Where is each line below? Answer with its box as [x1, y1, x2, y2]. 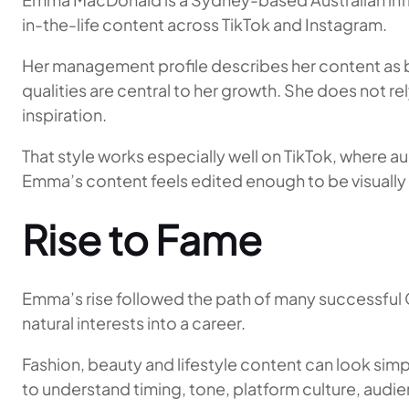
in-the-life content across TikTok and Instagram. [22, 14, 387, 35]
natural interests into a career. [22, 312, 246, 333]
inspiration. [22, 104, 107, 125]
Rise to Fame [22, 214, 262, 265]
